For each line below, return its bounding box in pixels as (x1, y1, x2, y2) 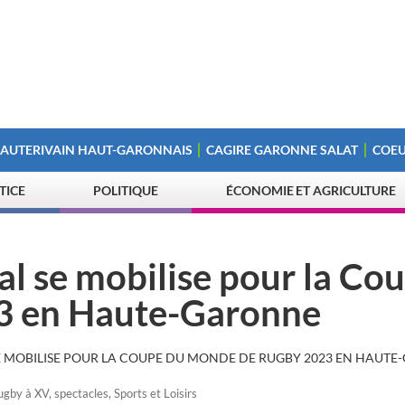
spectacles (54, 386, 108, 400)
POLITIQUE (93, 183, 158, 198)
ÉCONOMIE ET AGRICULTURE (226, 183, 397, 198)
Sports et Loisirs (114, 386, 197, 400)
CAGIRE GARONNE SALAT (206, 142, 359, 157)
